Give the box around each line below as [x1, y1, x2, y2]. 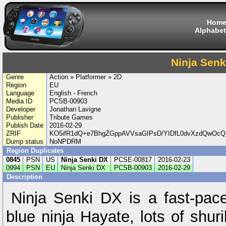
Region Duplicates [7, 147, 64, 154]
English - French [49, 89, 98, 97]
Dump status [6, 138, 43, 145]
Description [7, 173, 44, 181]
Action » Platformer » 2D [49, 73, 122, 81]
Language [6, 89, 34, 97]
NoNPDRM [49, 138, 82, 145]
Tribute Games [49, 114, 93, 121]
